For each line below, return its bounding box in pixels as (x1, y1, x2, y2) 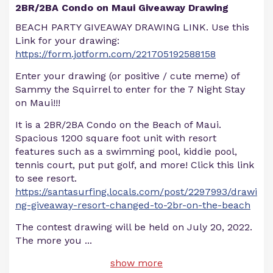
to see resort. (15, 172, 77, 184)
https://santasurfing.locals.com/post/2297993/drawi (15, 186, 257, 197)
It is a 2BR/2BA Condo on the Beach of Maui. (15, 119, 221, 130)
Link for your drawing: (15, 35, 119, 46)
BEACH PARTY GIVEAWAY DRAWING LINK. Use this (15, 21, 249, 33)
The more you (15, 235, 85, 246)
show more (110, 257, 163, 269)
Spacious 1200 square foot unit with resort (15, 132, 216, 144)
